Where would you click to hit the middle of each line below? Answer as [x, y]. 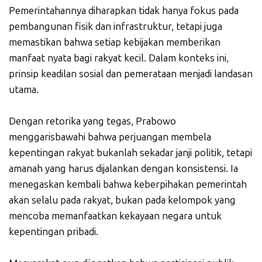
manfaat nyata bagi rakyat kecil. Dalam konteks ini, [119, 58]
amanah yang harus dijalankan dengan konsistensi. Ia [123, 169]
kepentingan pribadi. [54, 232]
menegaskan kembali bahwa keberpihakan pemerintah [128, 185]
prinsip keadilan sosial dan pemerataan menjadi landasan [131, 74]
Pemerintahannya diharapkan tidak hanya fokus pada [124, 11]
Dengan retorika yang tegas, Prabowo [92, 121]
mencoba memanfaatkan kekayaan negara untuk [115, 216]
